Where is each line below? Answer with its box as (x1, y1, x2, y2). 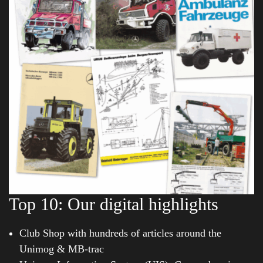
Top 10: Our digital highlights (9, 194, 218, 214)
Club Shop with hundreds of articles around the (19, 227, 221, 239)
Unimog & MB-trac (19, 242, 104, 255)
